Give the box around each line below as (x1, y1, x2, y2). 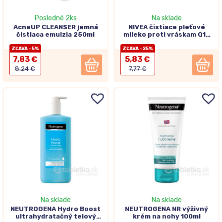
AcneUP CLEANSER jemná (13, 23, 98, 31)
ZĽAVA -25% (122, 46, 153, 52)
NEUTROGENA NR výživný (125, 205, 208, 213)
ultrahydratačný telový (15, 213, 96, 221)
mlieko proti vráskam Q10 (123, 31, 210, 39)
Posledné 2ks (34, 14, 77, 23)
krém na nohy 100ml (132, 213, 201, 221)
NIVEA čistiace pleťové (128, 23, 205, 31)
